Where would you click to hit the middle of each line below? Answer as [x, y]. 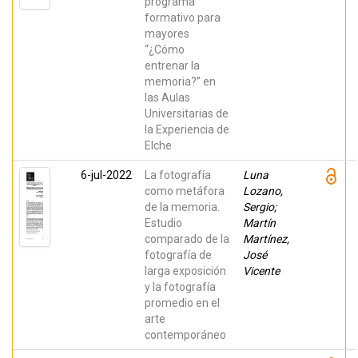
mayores [167, 34]
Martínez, [266, 239]
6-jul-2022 [106, 175]
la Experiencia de [187, 129]
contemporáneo [185, 335]
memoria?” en [180, 82]
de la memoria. [182, 207]
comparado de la [187, 239]
